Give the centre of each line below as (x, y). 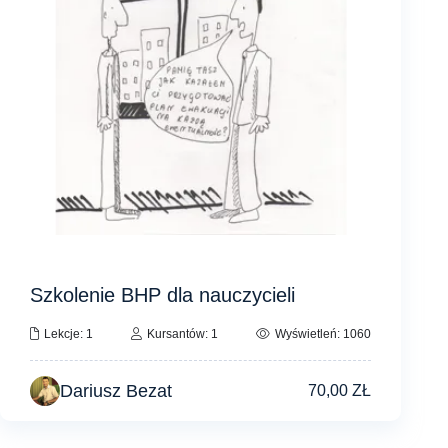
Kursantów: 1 (183, 333)
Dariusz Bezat (116, 390)
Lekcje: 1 (69, 333)
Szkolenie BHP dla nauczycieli (163, 294)
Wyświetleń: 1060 (322, 333)
